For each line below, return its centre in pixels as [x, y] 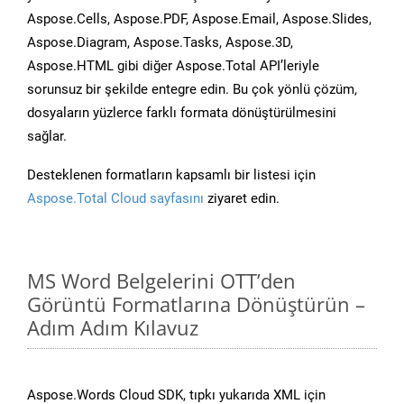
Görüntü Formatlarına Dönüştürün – [196, 304]
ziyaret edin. [242, 199]
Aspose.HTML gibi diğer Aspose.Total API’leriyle [173, 66]
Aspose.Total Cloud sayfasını [115, 199]
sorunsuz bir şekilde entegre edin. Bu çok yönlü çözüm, [192, 90]
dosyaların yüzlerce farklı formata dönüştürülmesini [182, 113]
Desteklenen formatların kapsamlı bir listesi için [171, 175]
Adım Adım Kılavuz [113, 328]
